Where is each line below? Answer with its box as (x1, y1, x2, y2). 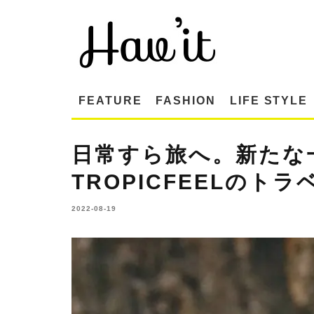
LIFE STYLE (229, 95, 308, 107)
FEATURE (78, 95, 142, 107)
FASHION (156, 95, 216, 107)
